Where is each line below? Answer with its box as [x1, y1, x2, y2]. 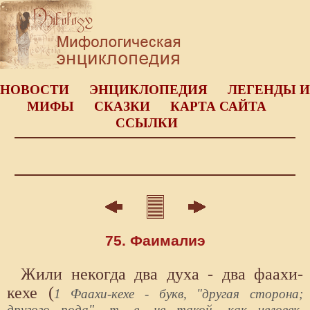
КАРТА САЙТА [170, 99, 266, 113]
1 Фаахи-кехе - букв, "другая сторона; [53, 286, 304, 301]
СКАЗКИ [93, 99, 150, 113]
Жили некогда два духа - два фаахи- [21, 264, 303, 283]
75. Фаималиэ [104, 232, 206, 249]
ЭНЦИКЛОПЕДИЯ [89, 82, 208, 97]
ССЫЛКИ [115, 116, 178, 130]
